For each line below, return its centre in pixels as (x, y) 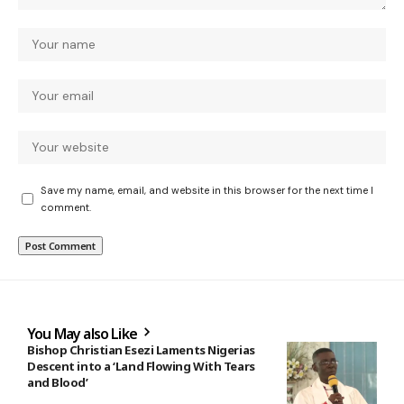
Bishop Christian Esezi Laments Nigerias (141, 349)
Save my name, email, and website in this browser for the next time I (207, 190)
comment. (66, 207)
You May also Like (84, 333)
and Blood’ (58, 382)
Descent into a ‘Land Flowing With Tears (141, 366)
